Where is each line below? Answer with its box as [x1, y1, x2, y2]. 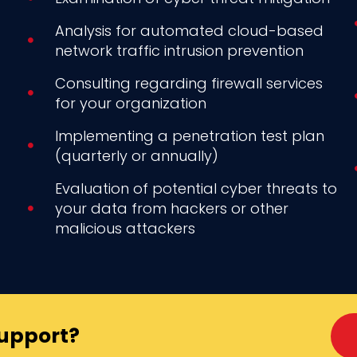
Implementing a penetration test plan [54, 125, 324, 146]
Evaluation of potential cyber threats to [54, 178, 337, 198]
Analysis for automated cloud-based [54, 20, 324, 41]
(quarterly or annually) [54, 145, 218, 166]
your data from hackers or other [54, 198, 288, 218]
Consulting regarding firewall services [54, 73, 323, 93]
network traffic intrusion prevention [54, 40, 304, 61]
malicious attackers [54, 218, 195, 238]
